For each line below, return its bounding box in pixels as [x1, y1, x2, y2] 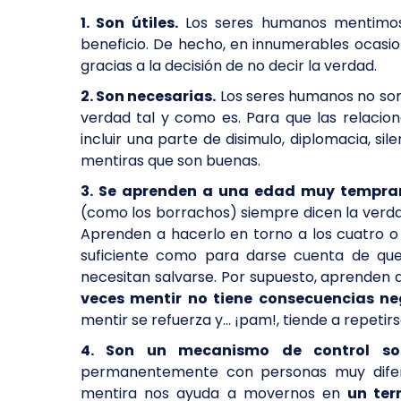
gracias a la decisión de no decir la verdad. [81, 55, 380, 76]
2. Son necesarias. [81, 86, 217, 107]
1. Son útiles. [81, 13, 178, 33]
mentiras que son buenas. [81, 150, 260, 171]
